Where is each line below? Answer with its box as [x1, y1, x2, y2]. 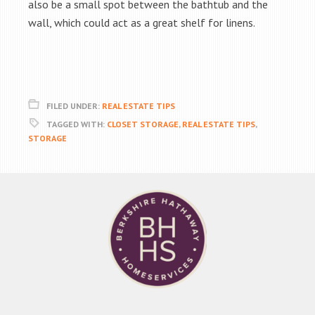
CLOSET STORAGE [107, 119, 179, 129]
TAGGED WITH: [46, 119, 107, 129]
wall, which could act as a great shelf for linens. [28, 15, 255, 30]
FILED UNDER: [46, 101, 102, 111]
